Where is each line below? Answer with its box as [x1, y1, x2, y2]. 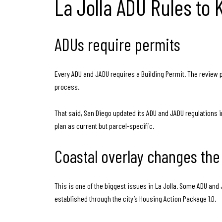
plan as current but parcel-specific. [55, 120, 154, 130]
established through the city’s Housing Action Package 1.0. [55, 194, 216, 204]
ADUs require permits [55, 33, 180, 55]
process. [55, 82, 79, 92]
